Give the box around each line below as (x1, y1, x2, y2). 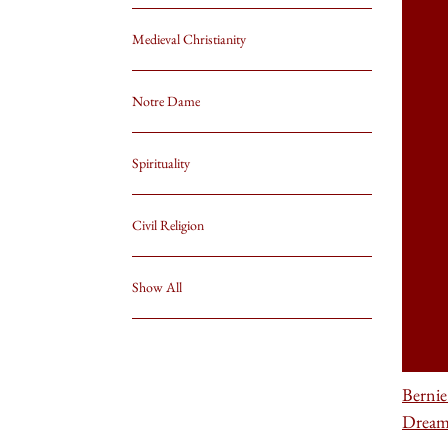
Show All (132, 278, 182, 296)
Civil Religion (132, 216, 204, 234)
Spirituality (132, 154, 190, 172)
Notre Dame (132, 92, 200, 110)
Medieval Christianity (132, 30, 246, 48)
